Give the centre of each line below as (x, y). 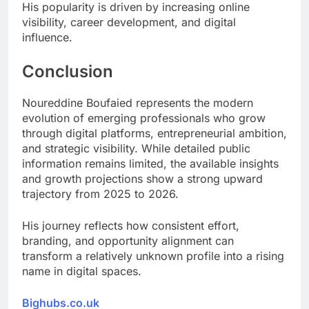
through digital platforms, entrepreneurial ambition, (154, 133)
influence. (47, 38)
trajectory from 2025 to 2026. (100, 194)
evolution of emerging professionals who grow (144, 118)
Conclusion (68, 72)
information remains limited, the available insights (150, 164)
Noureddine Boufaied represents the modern (138, 103)
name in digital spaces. (82, 271)
